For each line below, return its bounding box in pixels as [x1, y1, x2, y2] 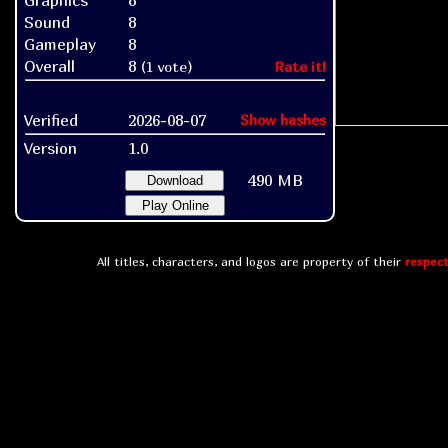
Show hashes [240, 111, 326, 129]
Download [146, 173, 203, 189]
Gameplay [24, 34, 96, 55]
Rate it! [275, 58, 326, 76]
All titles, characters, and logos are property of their [96, 254, 405, 270]
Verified [24, 110, 78, 131]
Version [24, 138, 77, 159]
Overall [24, 56, 75, 77]
